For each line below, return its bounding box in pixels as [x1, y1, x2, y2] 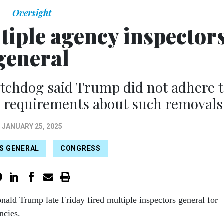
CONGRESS [60, 144, 101, 153]
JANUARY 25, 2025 [1, 122, 62, 131]
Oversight [12, 7, 51, 19]
